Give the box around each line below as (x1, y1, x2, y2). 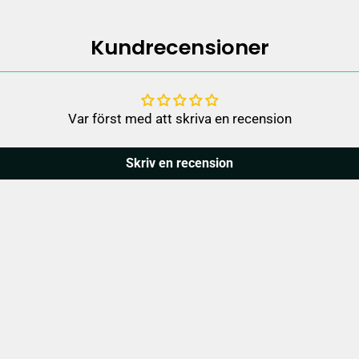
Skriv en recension (126, 155, 233, 171)
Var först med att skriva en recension (67, 110, 292, 127)
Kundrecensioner (90, 32, 269, 62)
